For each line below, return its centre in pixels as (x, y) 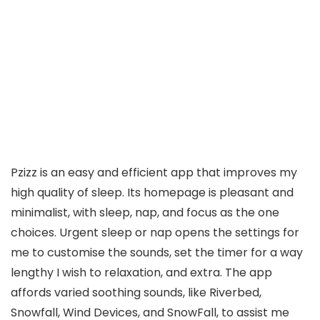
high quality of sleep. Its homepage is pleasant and (152, 192)
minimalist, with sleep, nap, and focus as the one (145, 212)
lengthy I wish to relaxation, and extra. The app (141, 272)
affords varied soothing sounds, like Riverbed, (136, 292)
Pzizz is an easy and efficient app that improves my (154, 172)
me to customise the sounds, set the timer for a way (157, 252)
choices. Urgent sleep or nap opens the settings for (155, 232)
